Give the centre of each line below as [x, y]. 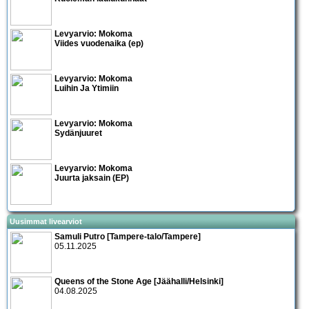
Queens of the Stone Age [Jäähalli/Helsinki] [139, 281]
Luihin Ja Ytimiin [87, 88]
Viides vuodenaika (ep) [99, 43]
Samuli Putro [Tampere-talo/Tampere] [128, 236]
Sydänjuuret [78, 133]
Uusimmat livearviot [46, 221]
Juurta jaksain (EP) [92, 178]
